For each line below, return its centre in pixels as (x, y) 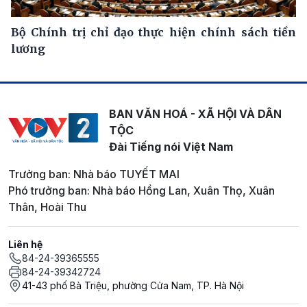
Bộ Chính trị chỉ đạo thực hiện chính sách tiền (153, 32)
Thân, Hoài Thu (47, 207)
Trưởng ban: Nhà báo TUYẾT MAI (94, 174)
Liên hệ (25, 244)
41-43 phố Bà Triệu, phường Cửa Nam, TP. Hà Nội (133, 285)
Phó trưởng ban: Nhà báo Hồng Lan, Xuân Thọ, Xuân (142, 190)
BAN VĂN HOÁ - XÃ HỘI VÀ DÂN (195, 113)
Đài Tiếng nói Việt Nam (171, 146)
